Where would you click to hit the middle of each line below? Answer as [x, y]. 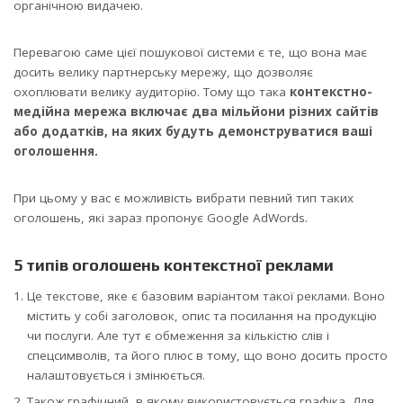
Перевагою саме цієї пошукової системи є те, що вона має [190, 53]
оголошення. [56, 152]
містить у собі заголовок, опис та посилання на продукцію [202, 316]
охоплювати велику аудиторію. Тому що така [152, 92]
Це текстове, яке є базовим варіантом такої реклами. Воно [206, 296]
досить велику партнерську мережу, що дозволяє [163, 72]
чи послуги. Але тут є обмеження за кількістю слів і [178, 336]
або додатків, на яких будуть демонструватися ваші [193, 132]
